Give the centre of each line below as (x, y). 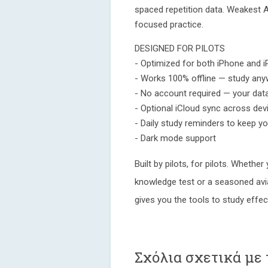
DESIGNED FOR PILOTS (180, 48)
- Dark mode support (175, 138)
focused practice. (169, 25)
